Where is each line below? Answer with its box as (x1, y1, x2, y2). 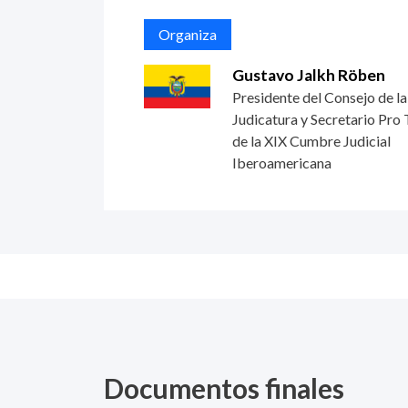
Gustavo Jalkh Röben (231, 65, 385, 85)
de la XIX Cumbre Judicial (231, 131, 391, 149)
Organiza (158, 25, 217, 43)
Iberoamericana (231, 153, 331, 171)
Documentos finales (104, 371, 344, 404)
